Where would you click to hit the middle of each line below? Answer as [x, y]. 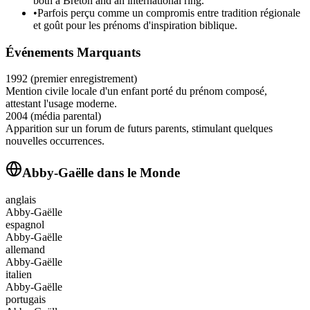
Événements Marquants [73, 52]
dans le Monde [137, 173]
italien [19, 274]
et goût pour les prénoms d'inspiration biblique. [135, 25]
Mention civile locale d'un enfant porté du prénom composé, [136, 91]
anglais [21, 199]
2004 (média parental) [53, 116]
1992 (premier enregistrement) [71, 79]
